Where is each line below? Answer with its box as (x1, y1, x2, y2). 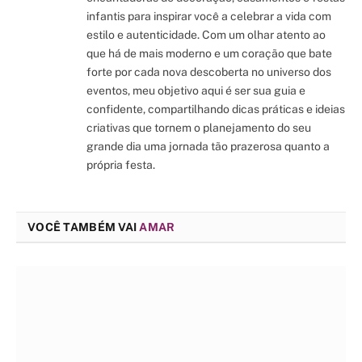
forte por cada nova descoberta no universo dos (86, 65, 331, 79)
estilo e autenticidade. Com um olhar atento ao (86, 28, 326, 42)
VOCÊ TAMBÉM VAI (27, 221, 140, 234)
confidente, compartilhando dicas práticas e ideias (86, 103, 345, 116)
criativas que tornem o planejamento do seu (86, 121, 311, 135)
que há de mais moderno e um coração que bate (86, 47, 332, 61)
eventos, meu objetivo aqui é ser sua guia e (86, 84, 305, 98)
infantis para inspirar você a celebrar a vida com (86, 10, 331, 23)
